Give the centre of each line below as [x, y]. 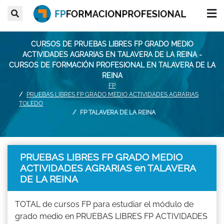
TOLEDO [31, 103]
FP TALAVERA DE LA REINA [118, 112]
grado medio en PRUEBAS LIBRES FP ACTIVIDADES [111, 216]
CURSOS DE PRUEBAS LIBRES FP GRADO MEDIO [112, 44]
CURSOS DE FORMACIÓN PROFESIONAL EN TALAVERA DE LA [112, 65]
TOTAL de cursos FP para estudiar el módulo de [104, 204]
